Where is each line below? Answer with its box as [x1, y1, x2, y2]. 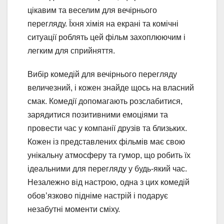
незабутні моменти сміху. [27, 205, 120, 214]
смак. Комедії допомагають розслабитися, [27, 97, 182, 106]
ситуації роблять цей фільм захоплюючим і [27, 33, 185, 42]
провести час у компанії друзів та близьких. [27, 124, 187, 133]
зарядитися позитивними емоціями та [27, 110, 168, 119]
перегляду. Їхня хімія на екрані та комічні [27, 19, 178, 28]
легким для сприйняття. [27, 46, 115, 55]
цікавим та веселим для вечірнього [27, 6, 157, 15]
